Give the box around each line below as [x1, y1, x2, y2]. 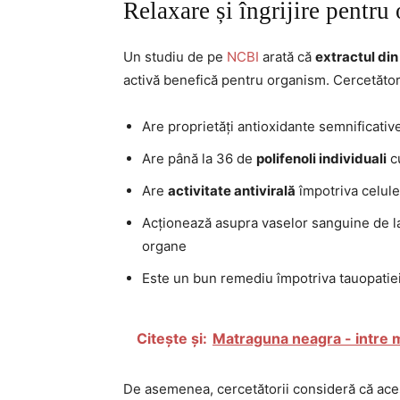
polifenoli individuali [256, 150, 387, 167]
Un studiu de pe [123, 48, 227, 65]
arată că [259, 48, 315, 65]
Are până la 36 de [142, 150, 256, 167]
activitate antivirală [168, 182, 296, 199]
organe [142, 237, 187, 254]
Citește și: [137, 329, 207, 347]
